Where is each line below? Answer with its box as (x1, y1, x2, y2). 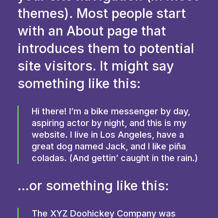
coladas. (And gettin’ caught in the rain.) (32, 153, 198, 163)
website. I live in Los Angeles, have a (32, 129, 184, 140)
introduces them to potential (18, 40, 194, 56)
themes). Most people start (18, 5, 186, 21)
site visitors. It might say (18, 58, 174, 74)
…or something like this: (18, 178, 169, 194)
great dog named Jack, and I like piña (32, 141, 186, 151)
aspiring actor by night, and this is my (32, 118, 186, 128)
